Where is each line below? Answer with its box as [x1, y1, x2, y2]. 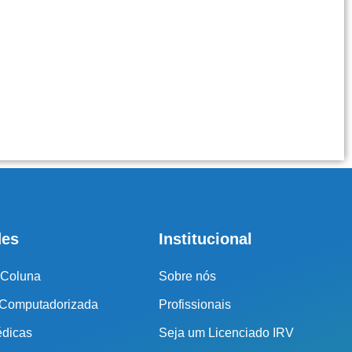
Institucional [159, 230, 253, 248]
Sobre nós [159, 269, 217, 284]
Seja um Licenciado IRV [159, 326, 295, 340]
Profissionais [159, 298, 232, 312]
